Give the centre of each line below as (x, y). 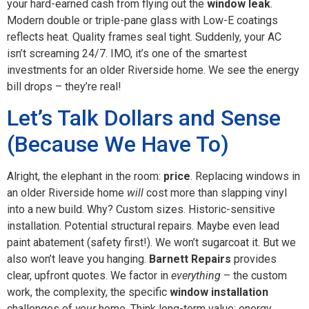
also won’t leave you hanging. (78, 259)
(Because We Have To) (118, 144)
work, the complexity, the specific (88, 292)
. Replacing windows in (245, 177)
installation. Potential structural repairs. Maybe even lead (143, 226)
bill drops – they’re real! (64, 86)
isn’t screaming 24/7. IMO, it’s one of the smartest (127, 53)
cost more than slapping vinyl (215, 193)
